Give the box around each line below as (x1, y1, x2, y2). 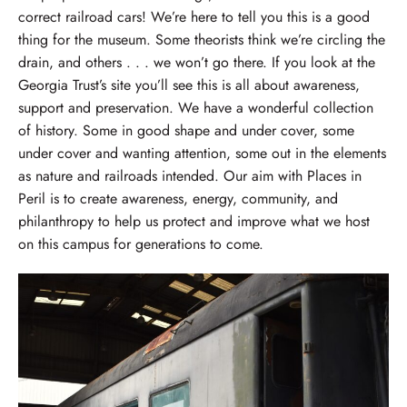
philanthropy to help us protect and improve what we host (18, 211, 370, 233)
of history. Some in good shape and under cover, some (18, 120, 354, 142)
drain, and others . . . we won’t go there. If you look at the (18, 52, 375, 74)
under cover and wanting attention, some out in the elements (18, 143, 386, 164)
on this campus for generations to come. (18, 233, 263, 255)
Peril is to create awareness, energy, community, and (18, 188, 338, 210)
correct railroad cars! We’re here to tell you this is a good (18, 6, 370, 28)
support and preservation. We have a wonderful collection (18, 97, 373, 119)
